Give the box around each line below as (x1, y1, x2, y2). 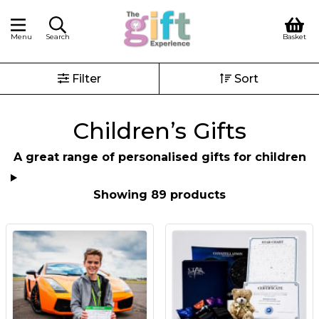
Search (46, 32, 70, 41)
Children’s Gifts (73, 117, 246, 145)
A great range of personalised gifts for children (13, 150, 306, 164)
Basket (283, 32, 307, 41)
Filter (69, 72, 101, 85)
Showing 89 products (93, 188, 226, 202)
